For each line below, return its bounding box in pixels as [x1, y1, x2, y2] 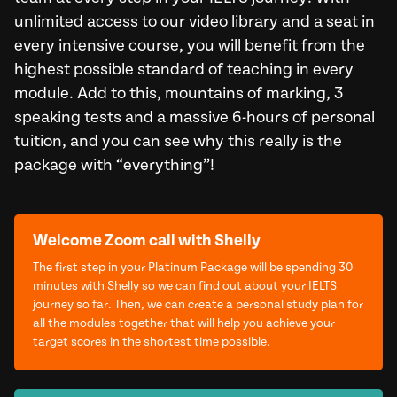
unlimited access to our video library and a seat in [13, 12, 375, 31]
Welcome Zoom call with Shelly [32, 231, 261, 250]
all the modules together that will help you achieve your [32, 315, 335, 331]
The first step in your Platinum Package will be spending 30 [32, 260, 353, 275]
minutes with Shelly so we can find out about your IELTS [32, 278, 337, 293]
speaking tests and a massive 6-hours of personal [13, 108, 375, 127]
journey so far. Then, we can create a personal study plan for [32, 297, 363, 312]
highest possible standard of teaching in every [13, 60, 354, 79]
